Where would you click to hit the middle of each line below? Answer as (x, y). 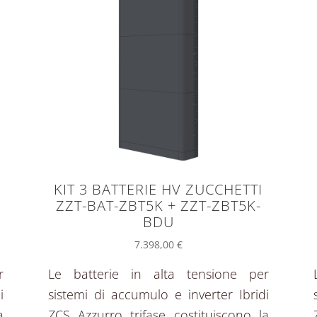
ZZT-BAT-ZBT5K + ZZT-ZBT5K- (158, 205)
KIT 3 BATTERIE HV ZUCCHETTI (158, 189)
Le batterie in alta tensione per (158, 274)
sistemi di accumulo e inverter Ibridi (158, 295)
